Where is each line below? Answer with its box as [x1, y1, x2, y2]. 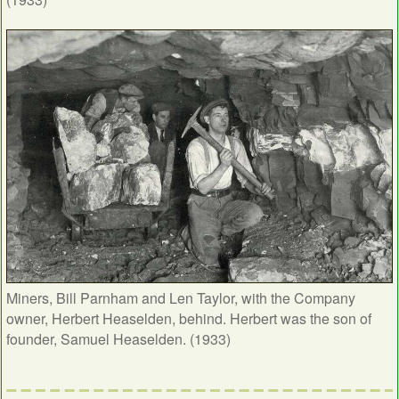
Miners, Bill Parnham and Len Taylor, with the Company [6, 287, 355, 308]
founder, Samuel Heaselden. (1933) [6, 328, 231, 349]
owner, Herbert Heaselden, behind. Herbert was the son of [6, 307, 371, 329]
